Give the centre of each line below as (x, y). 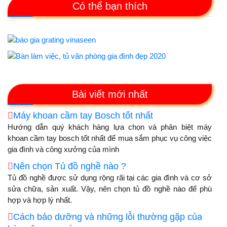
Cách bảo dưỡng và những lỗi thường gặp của (108, 217)
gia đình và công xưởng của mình (63, 149)
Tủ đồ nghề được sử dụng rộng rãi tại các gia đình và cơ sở (110, 178)
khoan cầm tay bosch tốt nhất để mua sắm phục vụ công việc (110, 138)
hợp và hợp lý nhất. (40, 200)
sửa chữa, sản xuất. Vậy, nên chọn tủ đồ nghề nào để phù (110, 189)
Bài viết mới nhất (110, 94)
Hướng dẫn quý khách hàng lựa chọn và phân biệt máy (110, 127)
